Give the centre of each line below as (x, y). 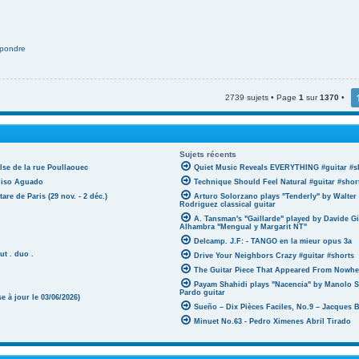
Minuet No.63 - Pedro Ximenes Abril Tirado (272, 322)
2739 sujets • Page (262, 97)
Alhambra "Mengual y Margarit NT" (243, 227)
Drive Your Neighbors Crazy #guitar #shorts (274, 256)
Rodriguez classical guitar (228, 205)
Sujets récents (208, 155)
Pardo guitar (202, 293)
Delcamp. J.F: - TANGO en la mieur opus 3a (273, 242)
